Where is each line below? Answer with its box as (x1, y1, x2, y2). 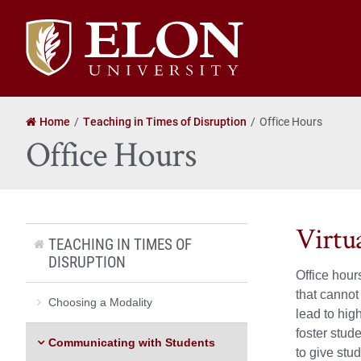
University (25, 38, 81, 55)
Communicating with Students (48, 335, 215, 349)
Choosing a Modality (48, 295, 152, 309)
